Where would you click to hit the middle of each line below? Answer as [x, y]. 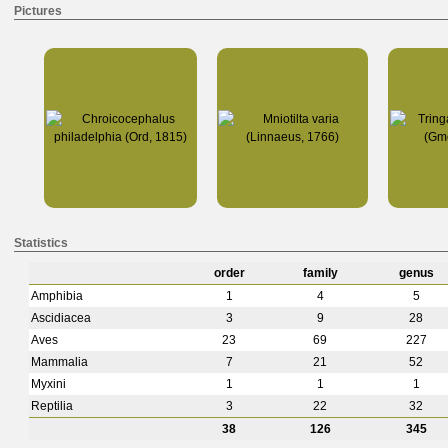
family [320, 273]
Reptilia [52, 406]
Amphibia [57, 296]
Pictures [38, 11]
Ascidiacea [61, 318]
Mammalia [59, 362]
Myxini [48, 384]
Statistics [41, 243]
